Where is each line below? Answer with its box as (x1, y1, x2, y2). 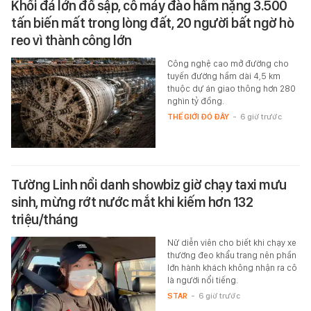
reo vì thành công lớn (11, 32, 132, 49)
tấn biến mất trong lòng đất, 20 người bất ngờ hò (11, 15, 294, 32)
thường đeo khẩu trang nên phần (167, 250, 296, 261)
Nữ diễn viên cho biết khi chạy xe (167, 237, 296, 249)
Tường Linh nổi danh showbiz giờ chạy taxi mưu (11, 176, 287, 194)
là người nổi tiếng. (167, 275, 238, 286)
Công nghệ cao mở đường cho (167, 58, 289, 69)
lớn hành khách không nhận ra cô (167, 262, 297, 274)
